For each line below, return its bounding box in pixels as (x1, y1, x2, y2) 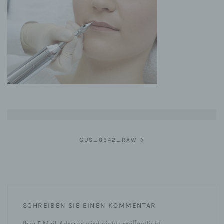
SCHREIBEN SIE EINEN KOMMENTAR (23, 201, 156, 210)
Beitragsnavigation (7, 132, 99, 146)
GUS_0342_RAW (79, 136, 137, 143)
